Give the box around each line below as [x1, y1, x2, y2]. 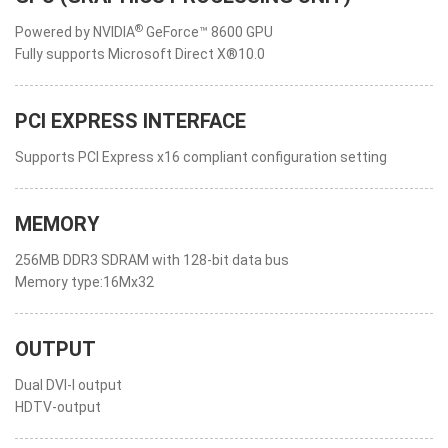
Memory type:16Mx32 [15, 274, 154, 290]
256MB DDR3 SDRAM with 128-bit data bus [15, 252, 289, 268]
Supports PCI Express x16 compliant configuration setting [15, 149, 387, 165]
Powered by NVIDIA [15, 24, 135, 40]
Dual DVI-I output [15, 377, 122, 393]
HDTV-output [15, 399, 101, 415]
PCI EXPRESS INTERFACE [15, 109, 246, 133]
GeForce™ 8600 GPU [143, 24, 273, 40]
